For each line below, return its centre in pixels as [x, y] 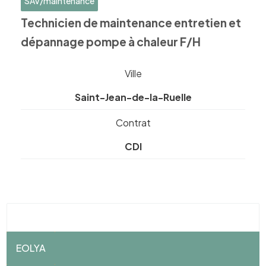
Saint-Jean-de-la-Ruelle [133, 97]
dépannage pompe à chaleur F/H [111, 41]
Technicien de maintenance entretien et [131, 22]
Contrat [133, 123]
